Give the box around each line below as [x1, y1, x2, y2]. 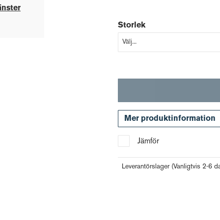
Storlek [118, 22, 145, 29]
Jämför [137, 138, 159, 145]
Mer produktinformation [124, 115, 216, 122]
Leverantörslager [122, 164, 171, 170]
